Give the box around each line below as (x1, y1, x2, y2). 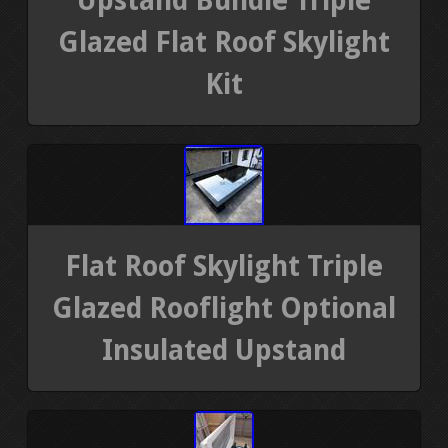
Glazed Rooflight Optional (51, 291, 396, 325)
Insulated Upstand (101, 333, 346, 367)
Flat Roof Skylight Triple (64, 249, 383, 283)
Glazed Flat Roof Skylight (57, 25, 390, 59)
